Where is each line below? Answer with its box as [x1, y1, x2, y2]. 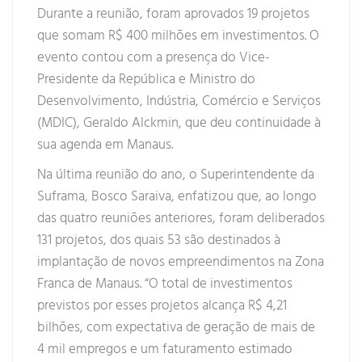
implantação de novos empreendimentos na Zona [37, 251, 324, 274]
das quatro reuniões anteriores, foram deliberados [37, 208, 325, 230]
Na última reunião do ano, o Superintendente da [37, 164, 314, 187]
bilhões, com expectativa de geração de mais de [37, 317, 315, 339]
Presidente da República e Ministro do [37, 69, 255, 91]
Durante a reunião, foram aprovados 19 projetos [37, 3, 309, 26]
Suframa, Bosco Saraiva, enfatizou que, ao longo [37, 186, 317, 208]
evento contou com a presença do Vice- [37, 47, 270, 69]
